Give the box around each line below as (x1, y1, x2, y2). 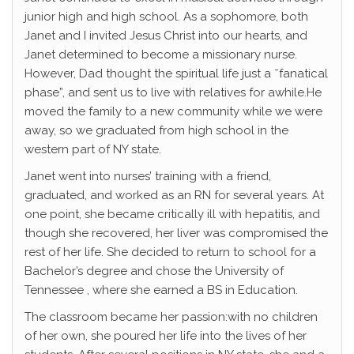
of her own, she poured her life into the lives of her (24, 329, 307, 344)
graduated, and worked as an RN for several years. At (24, 188, 324, 203)
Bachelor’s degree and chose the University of (24, 264, 284, 279)
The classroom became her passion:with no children (24, 310, 318, 325)
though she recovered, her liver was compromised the (24, 226, 328, 241)
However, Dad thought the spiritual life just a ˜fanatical (24, 66, 328, 81)
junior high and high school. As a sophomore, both (24, 9, 308, 24)
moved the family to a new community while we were (24, 104, 322, 119)
